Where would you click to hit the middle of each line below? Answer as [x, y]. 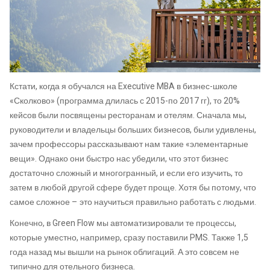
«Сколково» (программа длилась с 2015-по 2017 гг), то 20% [125, 101]
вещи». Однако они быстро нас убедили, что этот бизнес [119, 159]
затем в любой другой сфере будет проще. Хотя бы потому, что [133, 187]
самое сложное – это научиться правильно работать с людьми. [133, 202]
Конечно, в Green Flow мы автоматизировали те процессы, [123, 224]
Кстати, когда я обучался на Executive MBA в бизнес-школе [124, 86]
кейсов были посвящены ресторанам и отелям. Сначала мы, [128, 115]
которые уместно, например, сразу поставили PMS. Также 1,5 [129, 238]
